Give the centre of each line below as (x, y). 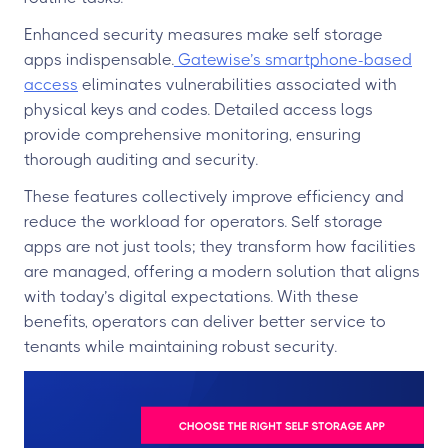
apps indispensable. (99, 59)
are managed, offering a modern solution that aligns (222, 271)
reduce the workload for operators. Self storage (203, 221)
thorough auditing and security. (141, 159)
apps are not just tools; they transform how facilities (220, 246)
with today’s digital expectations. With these (191, 296)
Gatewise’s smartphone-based (293, 59)
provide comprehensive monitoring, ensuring (192, 134)
